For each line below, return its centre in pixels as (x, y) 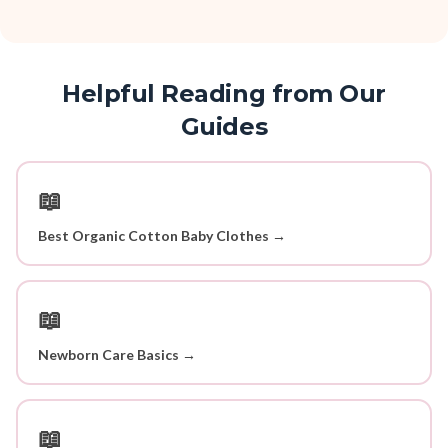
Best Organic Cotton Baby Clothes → (161, 235)
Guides (224, 127)
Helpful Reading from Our (224, 94)
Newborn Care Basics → (116, 354)
